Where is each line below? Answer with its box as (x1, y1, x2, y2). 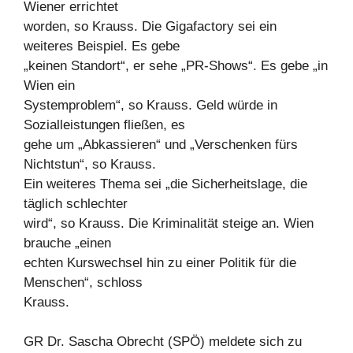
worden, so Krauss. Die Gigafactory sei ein (24, 18, 277, 34)
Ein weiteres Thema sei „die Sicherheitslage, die (24, 176, 307, 191)
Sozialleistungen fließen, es (24, 117, 185, 132)
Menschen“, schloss (24, 274, 143, 290)
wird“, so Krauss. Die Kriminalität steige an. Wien (24, 215, 314, 231)
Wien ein (24, 77, 75, 93)
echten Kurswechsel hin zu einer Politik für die (24, 255, 296, 270)
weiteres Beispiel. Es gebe (24, 38, 180, 54)
